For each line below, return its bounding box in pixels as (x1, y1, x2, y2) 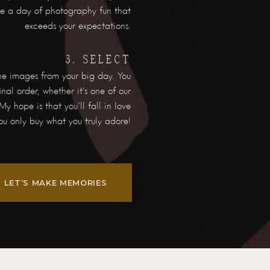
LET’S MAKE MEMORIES (4, 178, 107, 187)
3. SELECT (66, 53, 131, 66)
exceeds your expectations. (25, 22, 131, 31)
